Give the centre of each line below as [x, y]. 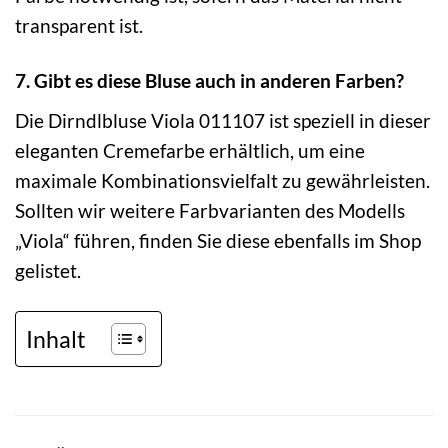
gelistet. [48, 270]
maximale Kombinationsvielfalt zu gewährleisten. [222, 180]
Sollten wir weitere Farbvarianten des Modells [210, 210]
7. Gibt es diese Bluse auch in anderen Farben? [209, 81]
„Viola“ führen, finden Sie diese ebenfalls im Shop [218, 240]
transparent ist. [79, 26]
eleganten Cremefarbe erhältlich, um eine [190, 150]
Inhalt [56, 338]
